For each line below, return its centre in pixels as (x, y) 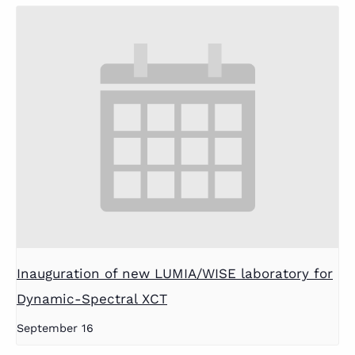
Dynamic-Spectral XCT (92, 298)
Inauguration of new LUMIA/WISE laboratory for (175, 273)
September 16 (55, 328)
